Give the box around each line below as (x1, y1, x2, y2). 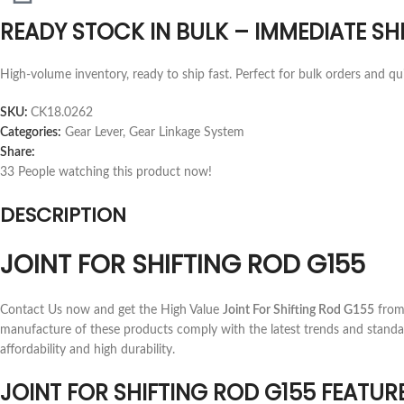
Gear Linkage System (129, 126, 244, 140)
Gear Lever (65, 126, 123, 140)
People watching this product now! (18, 166, 212, 179)
